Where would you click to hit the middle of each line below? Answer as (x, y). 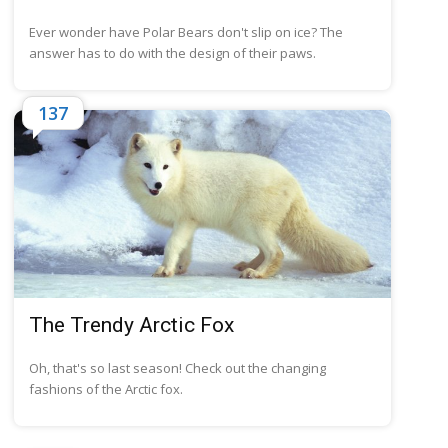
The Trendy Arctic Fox (132, 325)
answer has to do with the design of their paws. (173, 52)
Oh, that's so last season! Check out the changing (178, 368)
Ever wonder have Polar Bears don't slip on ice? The (186, 31)
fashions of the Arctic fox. (106, 389)
